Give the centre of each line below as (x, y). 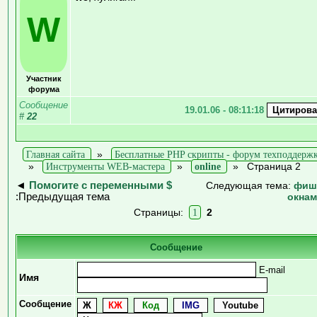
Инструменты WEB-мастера (105, 166)
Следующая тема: (250, 185)
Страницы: (161, 212)
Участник (44, 78)
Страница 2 (274, 166)
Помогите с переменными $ (100, 185)
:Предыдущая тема (63, 196)
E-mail (271, 270)
